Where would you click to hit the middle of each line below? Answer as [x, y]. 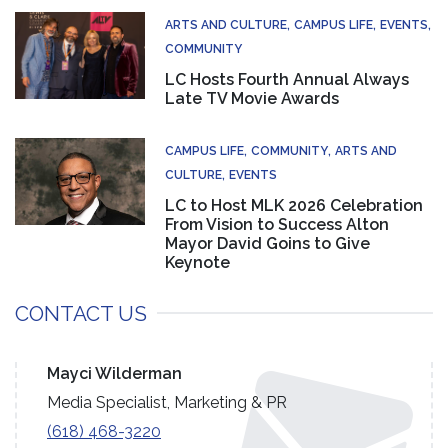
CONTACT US [81, 313]
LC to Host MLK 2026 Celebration [294, 205]
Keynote [197, 262]
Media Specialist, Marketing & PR [167, 402]
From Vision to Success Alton [277, 224]
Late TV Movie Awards [252, 98]
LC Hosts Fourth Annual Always [287, 79]
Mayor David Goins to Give [267, 243]
